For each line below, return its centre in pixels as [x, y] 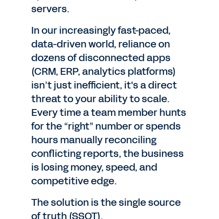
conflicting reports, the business [108, 153]
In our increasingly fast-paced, [101, 30]
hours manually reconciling [94, 140]
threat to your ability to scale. [100, 99]
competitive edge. [74, 181]
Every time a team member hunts [109, 112]
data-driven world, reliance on [101, 44]
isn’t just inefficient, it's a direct [104, 85]
